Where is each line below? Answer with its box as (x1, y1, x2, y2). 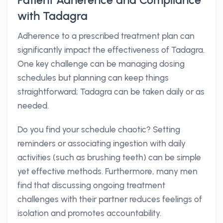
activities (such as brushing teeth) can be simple (17, 152, 201, 162)
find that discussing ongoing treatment (17, 180, 165, 190)
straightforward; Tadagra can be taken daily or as (17, 87, 205, 97)
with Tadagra (17, 9, 88, 23)
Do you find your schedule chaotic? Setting (17, 124, 180, 134)
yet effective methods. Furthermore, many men (17, 166, 198, 176)
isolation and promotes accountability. (17, 208, 161, 218)
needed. (17, 101, 49, 111)
